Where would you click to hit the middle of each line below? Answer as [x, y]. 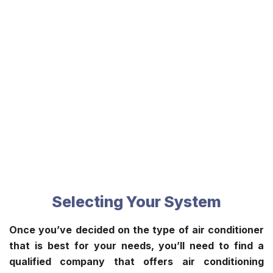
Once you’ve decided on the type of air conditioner [136, 229]
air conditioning [223, 261]
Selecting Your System [136, 201]
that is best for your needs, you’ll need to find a [136, 245]
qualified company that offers [96, 261]
